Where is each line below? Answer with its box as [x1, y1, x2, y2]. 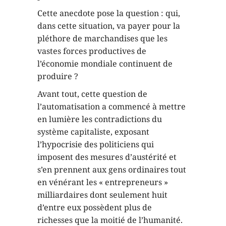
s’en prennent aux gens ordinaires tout [37, 164, 186, 175]
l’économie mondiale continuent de [37, 58, 173, 69]
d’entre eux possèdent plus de [37, 202, 152, 213]
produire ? [37, 71, 78, 82]
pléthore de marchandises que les [37, 33, 167, 44]
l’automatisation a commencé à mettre [37, 101, 186, 112]
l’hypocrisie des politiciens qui [37, 139, 154, 150]
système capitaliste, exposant [37, 126, 149, 137]
